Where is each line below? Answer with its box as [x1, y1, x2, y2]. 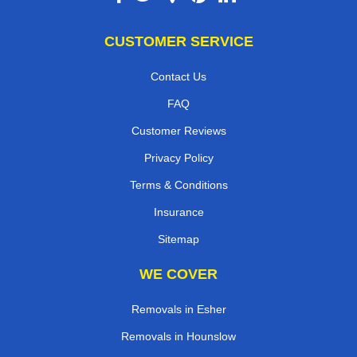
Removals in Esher [131, 303, 226, 316]
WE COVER [139, 266, 218, 283]
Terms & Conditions [129, 178, 228, 192]
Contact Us [151, 70, 206, 84]
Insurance [153, 206, 204, 219]
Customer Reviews [131, 124, 226, 138]
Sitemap [158, 233, 199, 246]
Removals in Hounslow [121, 330, 236, 343]
